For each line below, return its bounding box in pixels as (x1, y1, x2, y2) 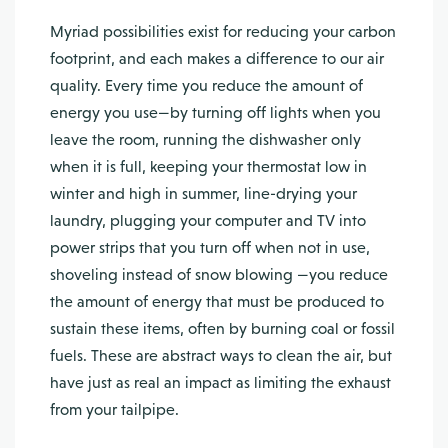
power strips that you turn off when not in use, (50, 238, 370, 257)
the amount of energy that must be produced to (50, 292, 384, 311)
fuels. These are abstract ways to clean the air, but (50, 346, 392, 365)
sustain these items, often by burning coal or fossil (50, 319, 395, 338)
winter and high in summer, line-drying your (50, 184, 357, 203)
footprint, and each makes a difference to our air (50, 49, 384, 68)
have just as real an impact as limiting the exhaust (50, 373, 391, 392)
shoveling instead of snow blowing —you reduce (50, 265, 388, 284)
